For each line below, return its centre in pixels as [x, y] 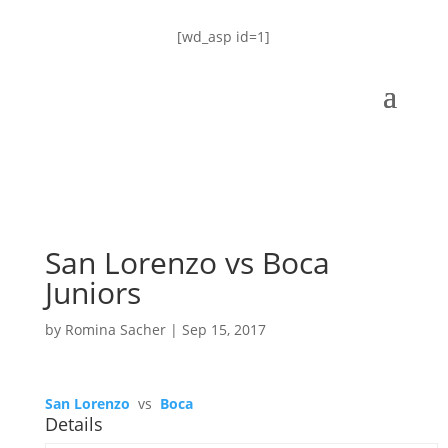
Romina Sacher [115, 329]
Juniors [92, 292]
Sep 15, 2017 [223, 329]
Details [73, 424]
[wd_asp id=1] [224, 36]
